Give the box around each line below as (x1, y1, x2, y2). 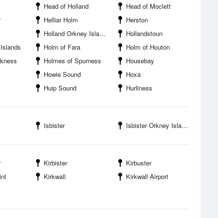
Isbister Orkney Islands (126, 121, 182, 130)
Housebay (126, 56, 154, 65)
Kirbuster (126, 158, 151, 167)
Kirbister (44, 158, 67, 167)
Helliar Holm (44, 15, 78, 24)
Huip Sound (44, 83, 76, 92)
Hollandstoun (126, 29, 163, 38)
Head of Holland (44, 1, 89, 11)
